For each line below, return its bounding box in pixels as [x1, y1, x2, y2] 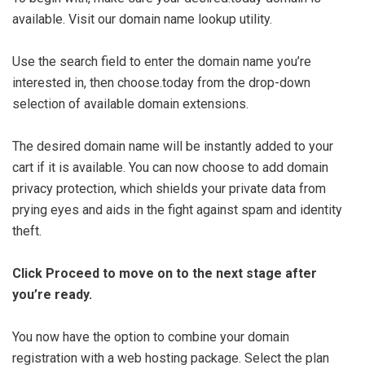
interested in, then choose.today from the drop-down [12, 75, 310, 90]
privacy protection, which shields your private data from [12, 181, 326, 196]
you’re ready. [12, 287, 92, 302]
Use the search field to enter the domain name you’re [12, 54, 311, 69]
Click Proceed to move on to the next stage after [12, 266, 317, 281]
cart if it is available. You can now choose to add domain [12, 160, 328, 175]
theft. [12, 223, 42, 239]
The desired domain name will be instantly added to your [12, 139, 333, 154]
